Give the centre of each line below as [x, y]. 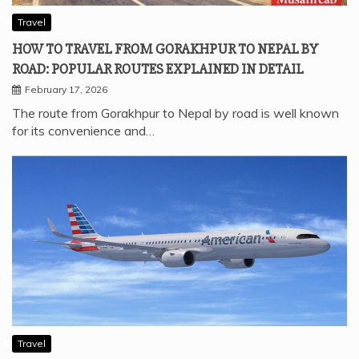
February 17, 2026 [66, 90]
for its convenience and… [83, 131]
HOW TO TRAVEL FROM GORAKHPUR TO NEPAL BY [165, 49]
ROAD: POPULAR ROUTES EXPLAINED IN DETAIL [158, 69]
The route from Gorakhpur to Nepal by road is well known [175, 113]
